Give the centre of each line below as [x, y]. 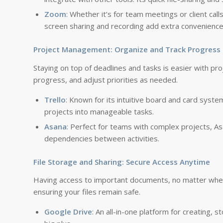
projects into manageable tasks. [99, 111]
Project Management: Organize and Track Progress [127, 49]
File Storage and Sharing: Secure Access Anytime [122, 162]
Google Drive [68, 212]
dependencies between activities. [102, 138]
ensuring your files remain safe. [87, 192]
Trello [55, 99]
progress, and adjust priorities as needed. [106, 79]
